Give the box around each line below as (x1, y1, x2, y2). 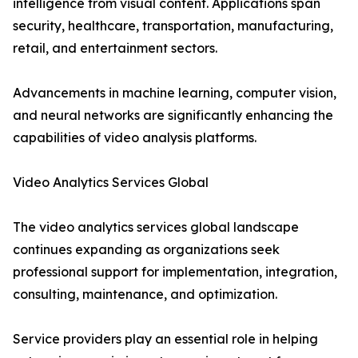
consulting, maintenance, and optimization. (13, 286, 277, 303)
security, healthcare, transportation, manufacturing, (13, 18, 333, 34)
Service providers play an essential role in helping (13, 331, 318, 348)
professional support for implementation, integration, (13, 264, 337, 280)
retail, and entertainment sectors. (13, 40, 217, 57)
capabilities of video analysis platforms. (13, 129, 257, 146)
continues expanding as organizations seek (13, 241, 280, 258)
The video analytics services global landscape (13, 219, 299, 236)
